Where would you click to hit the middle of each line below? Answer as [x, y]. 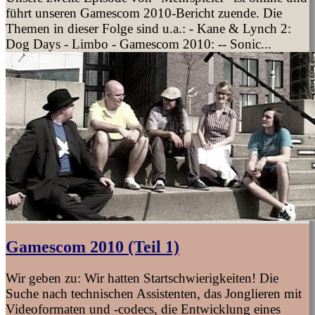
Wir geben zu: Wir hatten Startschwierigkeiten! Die [142, 278]
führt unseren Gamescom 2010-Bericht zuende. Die [144, 13]
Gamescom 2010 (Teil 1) [92, 246]
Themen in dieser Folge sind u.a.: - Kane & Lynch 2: [148, 28]
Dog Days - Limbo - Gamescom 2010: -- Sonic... [139, 44]
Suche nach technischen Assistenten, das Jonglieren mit [154, 293]
